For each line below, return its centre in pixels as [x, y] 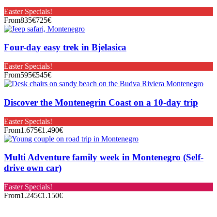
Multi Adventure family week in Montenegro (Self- [104, 157]
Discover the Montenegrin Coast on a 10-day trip [101, 102]
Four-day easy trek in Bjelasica [65, 47]
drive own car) [33, 168]
